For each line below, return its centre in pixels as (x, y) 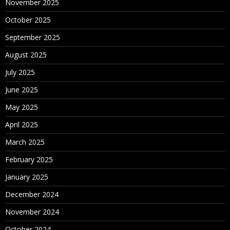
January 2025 (27, 177)
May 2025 (22, 107)
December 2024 (32, 194)
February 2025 (29, 159)
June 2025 (22, 89)
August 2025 (26, 54)
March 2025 (25, 142)
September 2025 (33, 37)
